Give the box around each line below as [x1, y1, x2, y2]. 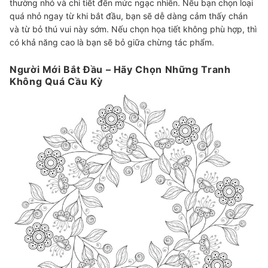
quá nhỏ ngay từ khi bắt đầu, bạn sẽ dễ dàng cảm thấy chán [10, 11, 248, 22]
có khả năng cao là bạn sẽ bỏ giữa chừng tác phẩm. [10, 37, 214, 48]
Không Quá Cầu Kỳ [10, 75, 103, 88]
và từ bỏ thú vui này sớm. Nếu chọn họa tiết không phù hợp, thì [10, 24, 257, 35]
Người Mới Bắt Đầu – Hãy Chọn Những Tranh [10, 63, 231, 76]
